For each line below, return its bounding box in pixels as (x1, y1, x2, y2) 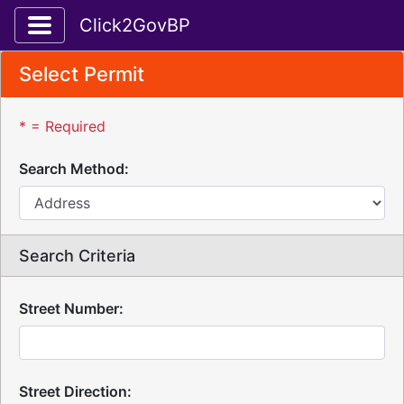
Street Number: (19, 299, 124, 317)
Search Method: (19, 160, 129, 178)
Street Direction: (19, 382, 132, 400)
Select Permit (19, 62, 144, 86)
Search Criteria (19, 246, 135, 265)
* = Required (19, 117, 106, 135)
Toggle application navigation (26, 10, 276, 32)
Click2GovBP (79, 14, 190, 36)
